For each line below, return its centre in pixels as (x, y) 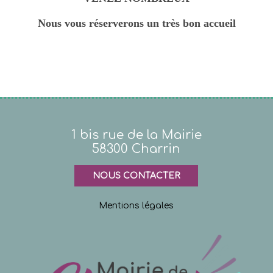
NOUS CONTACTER (136, 175)
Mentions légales (136, 205)
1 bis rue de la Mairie (136, 135)
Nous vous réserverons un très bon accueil (136, 23)
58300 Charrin (136, 149)
